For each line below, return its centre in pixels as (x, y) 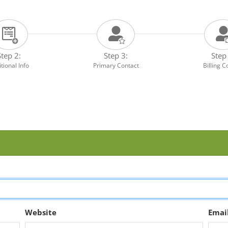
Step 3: (116, 55)
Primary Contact (116, 65)
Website (41, 212)
